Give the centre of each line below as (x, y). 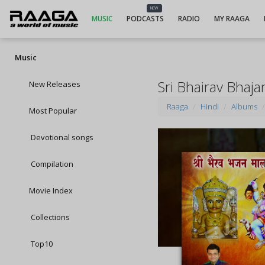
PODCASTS (145, 19)
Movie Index (51, 190)
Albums (245, 106)
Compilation (51, 164)
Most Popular (53, 111)
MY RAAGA (232, 19)
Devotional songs (61, 137)
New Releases (55, 84)
